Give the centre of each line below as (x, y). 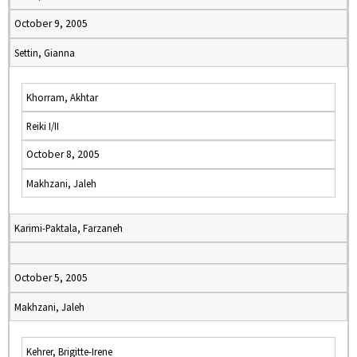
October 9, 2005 (51, 24)
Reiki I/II (43, 126)
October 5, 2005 (51, 278)
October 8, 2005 (63, 154)
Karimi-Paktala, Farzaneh (69, 228)
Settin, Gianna (45, 53)
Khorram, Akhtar (62, 97)
